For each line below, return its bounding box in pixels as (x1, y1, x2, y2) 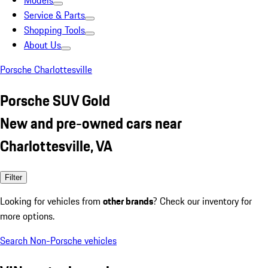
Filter (5, 172, 22, 182)
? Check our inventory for (153, 193, 252, 208)
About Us (24, 38, 61, 52)
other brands (103, 193, 153, 208)
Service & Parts (24, 8, 85, 22)
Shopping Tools (24, 23, 85, 37)
